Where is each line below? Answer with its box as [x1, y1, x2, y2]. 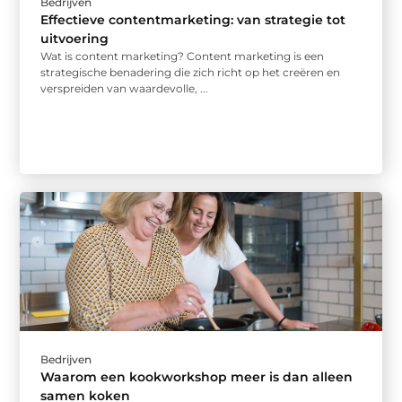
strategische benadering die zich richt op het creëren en [40, 66, 341, 80]
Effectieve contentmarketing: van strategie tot [40, 12, 346, 29]
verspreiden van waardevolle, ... [40, 82, 209, 96]
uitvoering [40, 31, 109, 48]
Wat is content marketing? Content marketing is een [40, 49, 325, 64]
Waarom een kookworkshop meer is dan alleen [40, 368, 354, 385]
